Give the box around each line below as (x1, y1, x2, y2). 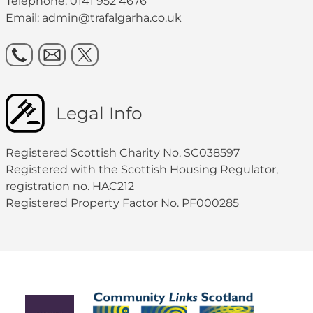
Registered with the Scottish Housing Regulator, (6, 162, 278, 176)
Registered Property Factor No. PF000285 (6, 196, 239, 210)
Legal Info (56, 102, 143, 124)
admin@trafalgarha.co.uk (42, 10, 182, 24)
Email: (6, 10, 42, 24)
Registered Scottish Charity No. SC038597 (6, 145, 240, 159)
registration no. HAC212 (6, 179, 134, 193)
